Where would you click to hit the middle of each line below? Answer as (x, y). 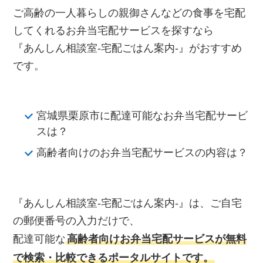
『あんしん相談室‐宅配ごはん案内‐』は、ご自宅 (128, 203)
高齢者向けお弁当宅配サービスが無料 (157, 239)
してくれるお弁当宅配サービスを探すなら (114, 31)
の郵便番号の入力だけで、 (77, 221)
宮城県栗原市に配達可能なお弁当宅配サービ (142, 116)
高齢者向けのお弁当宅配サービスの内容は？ (142, 153)
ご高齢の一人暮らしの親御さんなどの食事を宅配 (129, 13)
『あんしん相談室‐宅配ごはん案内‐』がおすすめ (128, 48)
